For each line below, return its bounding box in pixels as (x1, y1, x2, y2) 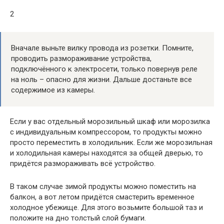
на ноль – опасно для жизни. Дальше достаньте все (11, 75, 192, 84)
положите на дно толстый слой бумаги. (10, 213, 146, 222)
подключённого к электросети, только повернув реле (11, 64, 197, 73)
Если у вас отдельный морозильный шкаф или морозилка (10, 117, 210, 126)
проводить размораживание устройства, (11, 54, 151, 63)
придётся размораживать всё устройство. (10, 159, 155, 168)
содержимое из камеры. (11, 85, 95, 94)
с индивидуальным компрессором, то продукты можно (10, 127, 202, 136)
